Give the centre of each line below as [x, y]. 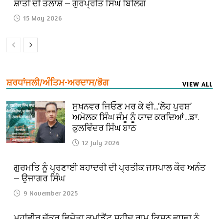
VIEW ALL [197, 84]
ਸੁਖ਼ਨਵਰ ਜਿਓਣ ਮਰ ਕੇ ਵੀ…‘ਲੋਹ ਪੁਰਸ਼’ [132, 107]
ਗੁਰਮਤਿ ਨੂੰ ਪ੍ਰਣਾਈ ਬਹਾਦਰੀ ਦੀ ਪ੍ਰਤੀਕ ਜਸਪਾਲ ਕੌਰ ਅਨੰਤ [110, 168]
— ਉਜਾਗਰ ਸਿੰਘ [40, 178]
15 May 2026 [43, 18]
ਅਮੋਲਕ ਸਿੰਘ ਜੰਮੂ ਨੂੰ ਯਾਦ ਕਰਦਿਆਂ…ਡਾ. [136, 117]
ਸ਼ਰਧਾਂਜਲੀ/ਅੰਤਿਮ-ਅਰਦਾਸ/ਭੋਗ [58, 83]
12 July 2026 [101, 143]
